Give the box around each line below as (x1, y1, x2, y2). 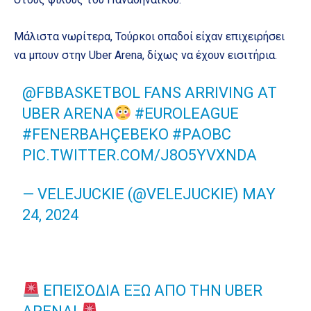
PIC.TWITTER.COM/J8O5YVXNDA (22, 146, 258, 164)
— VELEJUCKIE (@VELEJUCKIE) (22, 185, 243, 203)
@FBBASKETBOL (22, 83, 141, 101)
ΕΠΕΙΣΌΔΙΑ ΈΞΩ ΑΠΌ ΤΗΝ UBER (40, 281, 263, 299)
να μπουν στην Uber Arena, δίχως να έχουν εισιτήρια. (14, 48, 277, 62)
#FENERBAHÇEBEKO (22, 125, 169, 143)
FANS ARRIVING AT (140, 83, 278, 101)
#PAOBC (172, 125, 232, 143)
